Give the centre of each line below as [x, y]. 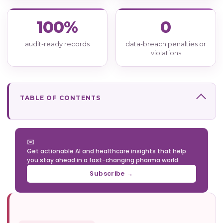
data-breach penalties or [166, 44]
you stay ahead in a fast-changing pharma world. [103, 160]
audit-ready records [57, 44]
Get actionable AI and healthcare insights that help [107, 151]
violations [166, 53]
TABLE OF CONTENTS [60, 98]
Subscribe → [111, 174]
